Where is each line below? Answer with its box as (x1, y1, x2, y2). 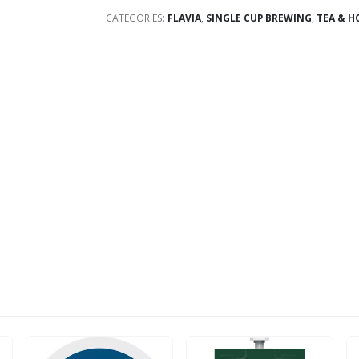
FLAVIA (167, 10, 201, 25)
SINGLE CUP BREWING (206, 10, 312, 25)
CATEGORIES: (106, 10, 167, 25)
